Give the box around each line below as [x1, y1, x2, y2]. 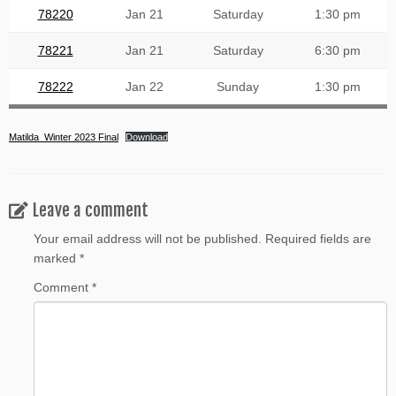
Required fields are [265, 232, 371, 246]
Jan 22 [126, 80, 164, 94]
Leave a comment [33, 200, 148, 221]
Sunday [217, 80, 259, 94]
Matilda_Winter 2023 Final [9, 132, 118, 142]
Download [126, 132, 169, 142]
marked [34, 251, 80, 265]
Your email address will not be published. [34, 232, 262, 246]
